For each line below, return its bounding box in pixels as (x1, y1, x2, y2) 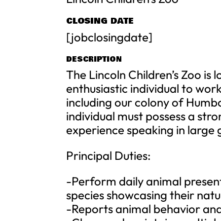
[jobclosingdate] (66, 30, 153, 44)
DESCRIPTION (66, 54, 122, 65)
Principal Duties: (66, 148, 151, 163)
